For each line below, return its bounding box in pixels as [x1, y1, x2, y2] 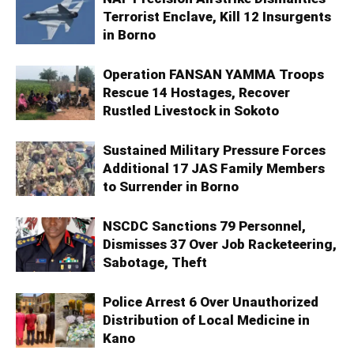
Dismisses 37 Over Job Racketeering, [103, 235, 337, 252]
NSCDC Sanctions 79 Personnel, [103, 217, 306, 234]
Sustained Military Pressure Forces [103, 141, 326, 158]
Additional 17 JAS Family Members [103, 160, 325, 176]
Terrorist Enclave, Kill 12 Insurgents [103, 8, 331, 24]
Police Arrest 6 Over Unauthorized [103, 293, 318, 310]
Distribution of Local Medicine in [103, 311, 310, 328]
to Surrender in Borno [103, 178, 239, 194]
